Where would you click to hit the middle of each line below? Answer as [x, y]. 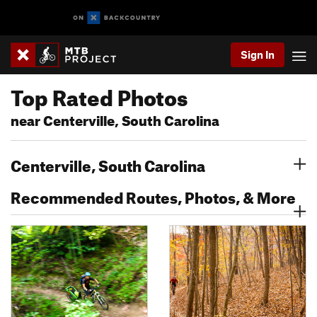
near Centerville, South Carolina [115, 119]
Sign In [258, 54]
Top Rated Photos [99, 94]
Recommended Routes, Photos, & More [153, 195]
